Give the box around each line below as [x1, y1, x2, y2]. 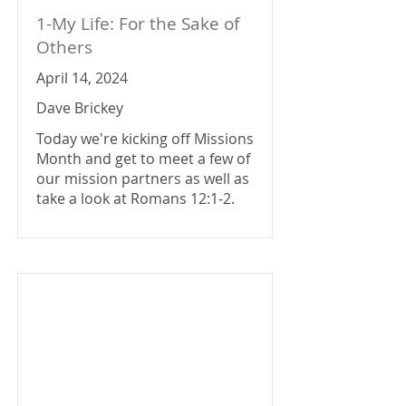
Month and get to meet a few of [36, 149, 250, 169]
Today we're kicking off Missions [36, 129, 254, 149]
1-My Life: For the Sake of [36, 12, 239, 35]
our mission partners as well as [36, 169, 249, 188]
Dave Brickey [36, 98, 123, 118]
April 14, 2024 [36, 68, 128, 88]
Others [36, 35, 92, 59]
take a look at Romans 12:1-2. [36, 188, 235, 208]
